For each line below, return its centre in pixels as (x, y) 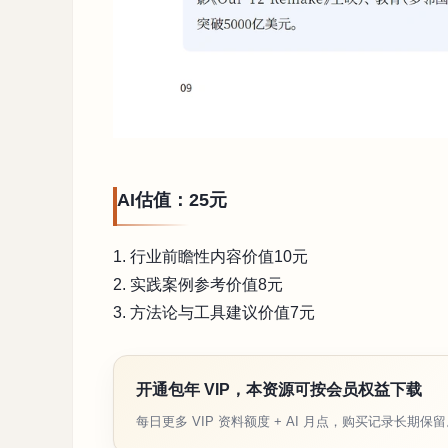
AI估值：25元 (172, 200)
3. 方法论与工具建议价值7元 (214, 313)
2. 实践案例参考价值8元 (198, 285)
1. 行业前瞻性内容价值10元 (210, 257)
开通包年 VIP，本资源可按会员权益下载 (279, 390)
